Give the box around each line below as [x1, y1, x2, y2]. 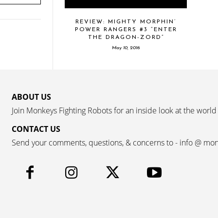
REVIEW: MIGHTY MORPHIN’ [75, 18, 176, 25]
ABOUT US [12, 91, 51, 102]
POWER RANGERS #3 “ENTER [74, 26, 177, 33]
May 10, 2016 [111, 45, 140, 51]
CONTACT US [12, 123, 60, 134]
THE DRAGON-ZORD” [88, 34, 164, 40]
